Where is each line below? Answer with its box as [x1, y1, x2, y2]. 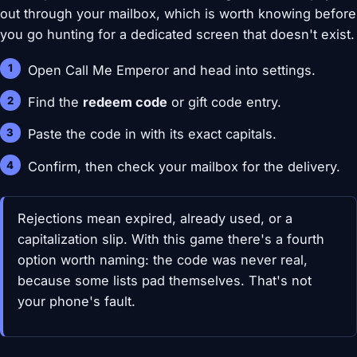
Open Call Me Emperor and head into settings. [28, 61, 316, 78]
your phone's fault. [17, 293, 135, 310]
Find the [28, 94, 84, 111]
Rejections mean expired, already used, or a [17, 210, 292, 227]
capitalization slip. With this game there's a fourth [17, 231, 324, 248]
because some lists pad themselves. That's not [17, 273, 312, 289]
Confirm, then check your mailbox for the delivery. [28, 158, 341, 175]
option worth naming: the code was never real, [17, 252, 308, 269]
